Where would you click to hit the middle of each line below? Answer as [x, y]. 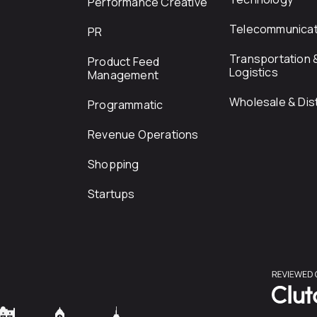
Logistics [254, 72]
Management [123, 75]
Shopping [114, 164]
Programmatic [126, 105]
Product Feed [124, 62]
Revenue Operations [143, 134]
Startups [111, 194]
